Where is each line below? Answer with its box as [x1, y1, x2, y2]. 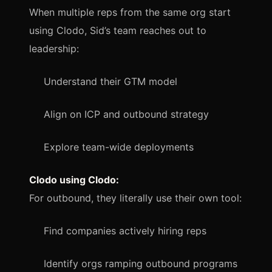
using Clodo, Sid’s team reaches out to [29, 24, 206, 36]
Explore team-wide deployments [44, 140, 194, 153]
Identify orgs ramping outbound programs [44, 257, 237, 270]
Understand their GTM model [44, 75, 177, 87]
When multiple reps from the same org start [29, 5, 231, 18]
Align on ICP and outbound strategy [44, 107, 209, 120]
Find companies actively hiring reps [44, 224, 206, 237]
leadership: [29, 42, 79, 55]
